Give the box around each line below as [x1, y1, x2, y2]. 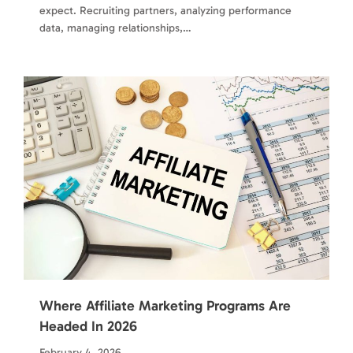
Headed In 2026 [39, 318, 137, 336]
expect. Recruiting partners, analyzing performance [39, 3, 292, 17]
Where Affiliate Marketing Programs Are [39, 297, 291, 315]
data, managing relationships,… [39, 20, 191, 35]
